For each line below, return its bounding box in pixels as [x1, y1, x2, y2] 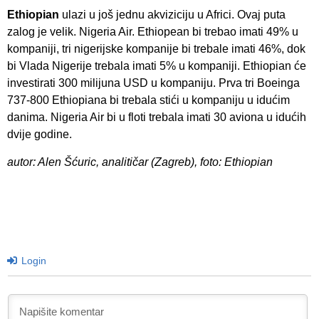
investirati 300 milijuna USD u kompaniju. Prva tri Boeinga [7, 77, 300, 90]
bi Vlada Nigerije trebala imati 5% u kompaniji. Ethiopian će [7, 60, 306, 73]
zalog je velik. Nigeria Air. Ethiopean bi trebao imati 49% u [7, 26, 298, 38]
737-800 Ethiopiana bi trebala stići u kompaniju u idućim [7, 94, 290, 107]
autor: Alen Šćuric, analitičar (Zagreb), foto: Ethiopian [7, 155, 273, 168]
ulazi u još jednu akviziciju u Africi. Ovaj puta [59, 9, 286, 21]
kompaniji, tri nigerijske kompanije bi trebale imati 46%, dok [7, 43, 305, 56]
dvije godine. [7, 128, 72, 141]
